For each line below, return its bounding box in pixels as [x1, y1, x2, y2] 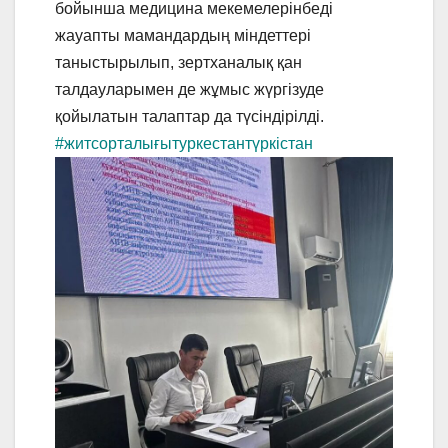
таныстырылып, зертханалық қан [55, 54, 302, 72]
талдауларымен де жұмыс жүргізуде [55, 81, 324, 99]
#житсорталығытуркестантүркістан [55, 135, 313, 153]
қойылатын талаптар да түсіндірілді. [55, 108, 324, 126]
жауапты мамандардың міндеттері [55, 27, 311, 45]
